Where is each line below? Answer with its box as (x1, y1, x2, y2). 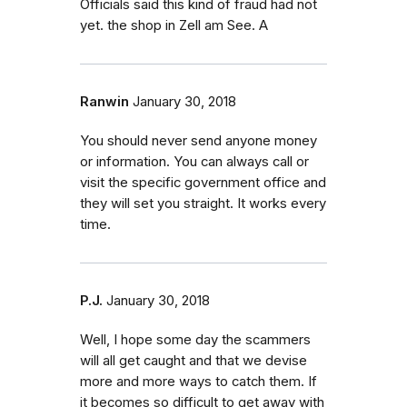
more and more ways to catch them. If (80, 372, 317, 390)
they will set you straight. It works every (80, 194, 326, 212)
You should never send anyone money (80, 132, 317, 149)
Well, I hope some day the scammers (80, 331, 311, 348)
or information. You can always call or (80, 153, 309, 170)
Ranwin (80, 93, 129, 110)
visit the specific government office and (80, 174, 326, 191)
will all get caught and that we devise (80, 352, 307, 369)
